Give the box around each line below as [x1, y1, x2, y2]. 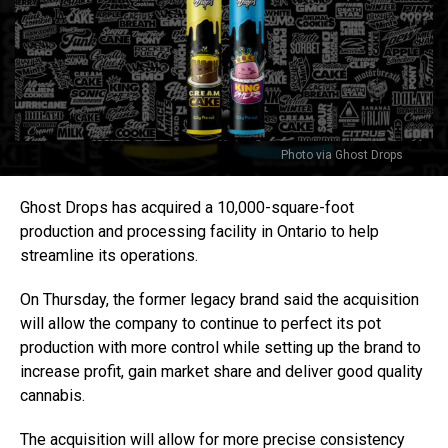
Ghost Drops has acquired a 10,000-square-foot [20, 198, 354, 217]
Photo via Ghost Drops [281, 148, 403, 162]
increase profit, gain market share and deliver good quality [20, 362, 423, 381]
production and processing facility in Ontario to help [20, 222, 379, 241]
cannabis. [20, 386, 85, 405]
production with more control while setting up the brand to [20, 338, 421, 357]
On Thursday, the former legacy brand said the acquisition [20, 290, 419, 309]
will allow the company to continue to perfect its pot [20, 314, 381, 333]
